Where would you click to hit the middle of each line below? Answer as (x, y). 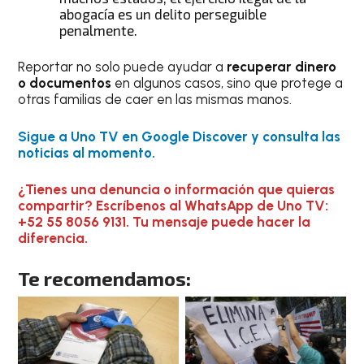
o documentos (65, 83)
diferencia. (53, 238)
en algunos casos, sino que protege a (227, 83)
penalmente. (99, 30)
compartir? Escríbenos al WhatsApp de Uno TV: (173, 206)
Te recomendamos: (105, 278)
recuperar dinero (282, 67)
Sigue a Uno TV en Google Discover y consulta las (180, 136)
